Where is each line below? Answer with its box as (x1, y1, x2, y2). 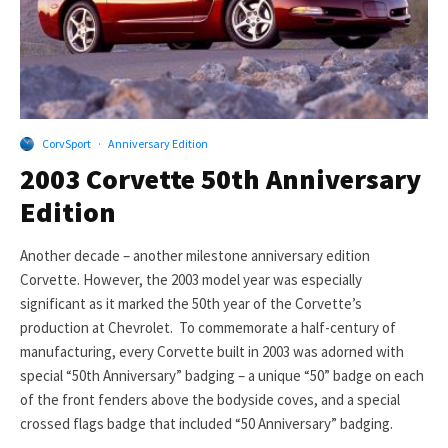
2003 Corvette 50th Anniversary (20, 161, 421, 198)
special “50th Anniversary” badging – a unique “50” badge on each (20, 366, 424, 386)
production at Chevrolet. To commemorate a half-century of (20, 318, 396, 338)
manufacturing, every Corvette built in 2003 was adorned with (20, 342, 404, 362)
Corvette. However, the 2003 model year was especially (20, 270, 362, 290)
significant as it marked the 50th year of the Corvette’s (20, 294, 362, 314)
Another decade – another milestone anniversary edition (20, 246, 370, 266)
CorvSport (42, 136, 91, 152)
